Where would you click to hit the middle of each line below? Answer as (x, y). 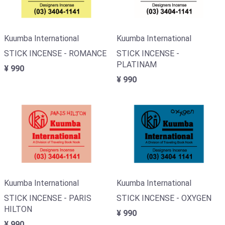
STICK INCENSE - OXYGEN (164, 198)
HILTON (18, 209)
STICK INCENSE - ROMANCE (55, 54)
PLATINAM (137, 65)
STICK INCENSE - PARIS (48, 198)
